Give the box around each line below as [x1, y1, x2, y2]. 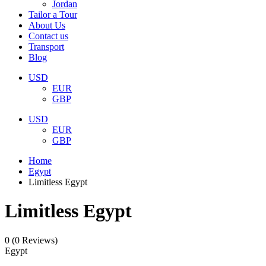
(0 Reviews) [12, 235, 58, 245]
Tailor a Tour [28, 9, 77, 20]
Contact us [28, 31, 68, 41]
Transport [28, 42, 64, 52]
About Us [28, 20, 65, 30]
